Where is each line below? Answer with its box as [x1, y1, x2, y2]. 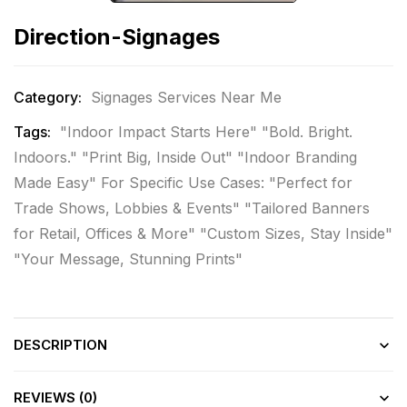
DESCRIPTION [14, 336, 107, 354]
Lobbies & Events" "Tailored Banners [114, 199, 370, 218]
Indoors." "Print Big [14, 148, 147, 167]
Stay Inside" [310, 224, 392, 243]
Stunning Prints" [129, 250, 243, 269]
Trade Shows [14, 199, 105, 218]
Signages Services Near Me [91, 88, 282, 107]
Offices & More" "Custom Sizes [85, 224, 301, 243]
